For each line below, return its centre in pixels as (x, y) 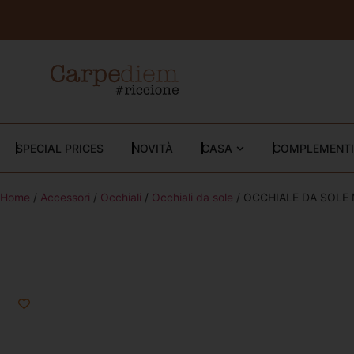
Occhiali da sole (192, 197)
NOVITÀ (153, 148)
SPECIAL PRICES (60, 148)
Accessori (65, 197)
